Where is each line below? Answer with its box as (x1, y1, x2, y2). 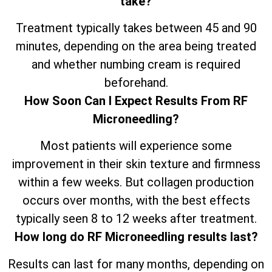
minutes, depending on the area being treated (16, 38, 256, 53)
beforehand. (104, 75, 168, 90)
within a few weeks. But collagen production (18, 175, 254, 190)
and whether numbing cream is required (32, 56, 240, 72)
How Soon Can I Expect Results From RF (24, 93, 248, 108)
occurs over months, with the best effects (22, 193, 250, 208)
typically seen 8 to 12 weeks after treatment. (15, 211, 257, 226)
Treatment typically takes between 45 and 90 (15, 20, 257, 35)
